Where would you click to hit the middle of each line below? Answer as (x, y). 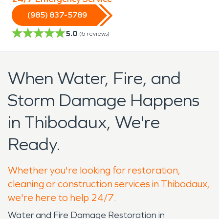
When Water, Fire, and (94, 78)
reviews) (98, 33)
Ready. (34, 144)
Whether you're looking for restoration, (94, 170)
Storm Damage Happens (104, 100)
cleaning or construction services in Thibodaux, (109, 184)
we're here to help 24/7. (62, 197)
